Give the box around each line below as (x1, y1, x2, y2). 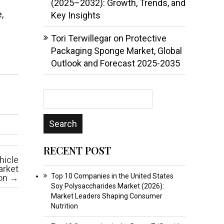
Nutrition (50, 201, 78, 210)
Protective (125, 32, 166, 43)
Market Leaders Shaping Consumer (50, 191, 162, 200)
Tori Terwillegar (50, 32, 111, 43)
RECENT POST (43, 143, 111, 157)
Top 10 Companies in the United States (50, 171, 173, 180)
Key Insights (50, 9, 100, 20)
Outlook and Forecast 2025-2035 (50, 57, 180, 68)
